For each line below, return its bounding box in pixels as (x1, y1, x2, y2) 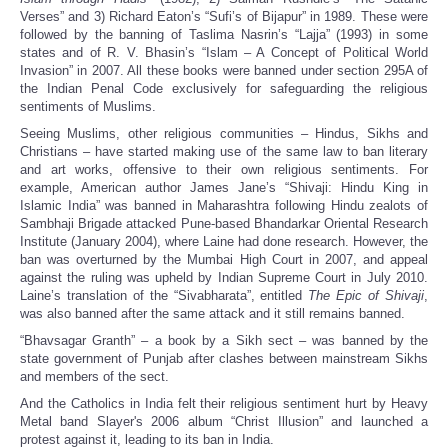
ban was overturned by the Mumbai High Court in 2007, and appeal (20, 252, 428, 268)
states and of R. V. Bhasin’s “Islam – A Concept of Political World (20, 45, 428, 61)
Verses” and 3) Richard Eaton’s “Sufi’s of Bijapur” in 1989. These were (20, 9, 428, 25)
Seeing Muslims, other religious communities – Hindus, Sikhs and (20, 126, 428, 142)
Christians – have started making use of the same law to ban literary (20, 144, 428, 160)
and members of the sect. (20, 369, 169, 385)
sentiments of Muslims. (20, 99, 156, 115)
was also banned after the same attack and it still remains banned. (20, 306, 405, 322)
